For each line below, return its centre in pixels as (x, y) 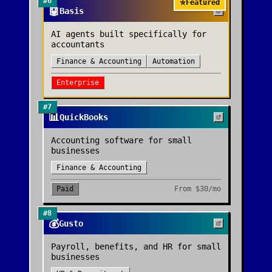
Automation (174, 61)
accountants (78, 44)
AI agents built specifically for (129, 34)
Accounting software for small (121, 140)
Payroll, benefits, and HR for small (136, 246)
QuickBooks (84, 117)
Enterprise (78, 83)
